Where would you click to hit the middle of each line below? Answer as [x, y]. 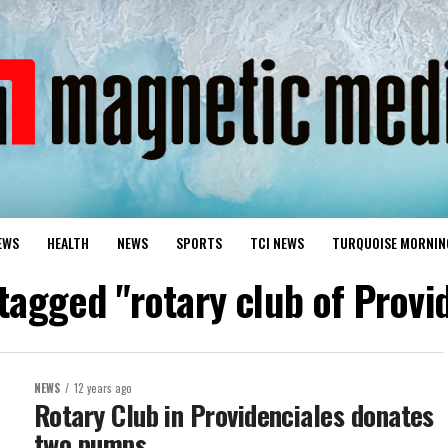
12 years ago [103, 388]
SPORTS [198, 242]
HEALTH [67, 242]
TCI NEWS [276, 242]
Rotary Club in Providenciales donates [234, 415]
